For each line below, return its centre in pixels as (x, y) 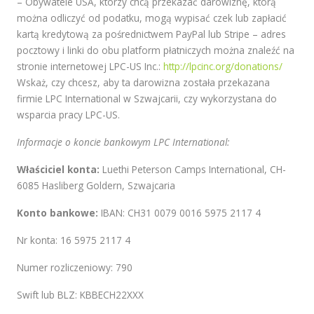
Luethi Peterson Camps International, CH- (193, 169)
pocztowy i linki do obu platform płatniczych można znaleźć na (156, 50)
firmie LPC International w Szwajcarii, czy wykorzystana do (147, 98)
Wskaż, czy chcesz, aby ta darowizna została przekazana (143, 82)
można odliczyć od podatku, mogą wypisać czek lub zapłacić (152, 18)
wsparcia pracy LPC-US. (68, 115)
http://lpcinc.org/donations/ (223, 66)
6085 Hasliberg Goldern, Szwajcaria (96, 185)
